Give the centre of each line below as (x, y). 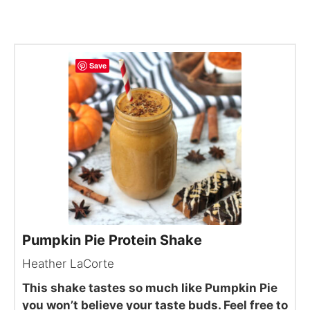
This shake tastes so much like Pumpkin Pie (149, 288)
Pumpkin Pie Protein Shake (112, 240)
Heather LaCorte (68, 263)
